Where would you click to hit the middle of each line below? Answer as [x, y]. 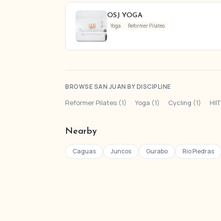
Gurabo [157, 151]
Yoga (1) [147, 103]
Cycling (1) [185, 103]
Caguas [84, 151]
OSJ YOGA [125, 16]
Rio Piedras [198, 151]
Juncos [121, 151]
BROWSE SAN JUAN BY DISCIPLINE [118, 87]
